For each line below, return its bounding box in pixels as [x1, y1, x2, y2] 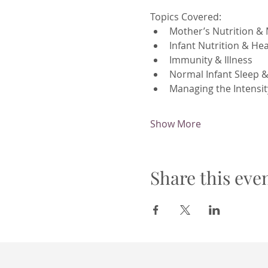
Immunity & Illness [169, 53, 252, 66]
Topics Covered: [150, 10, 221, 23]
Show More [150, 117, 201, 130]
